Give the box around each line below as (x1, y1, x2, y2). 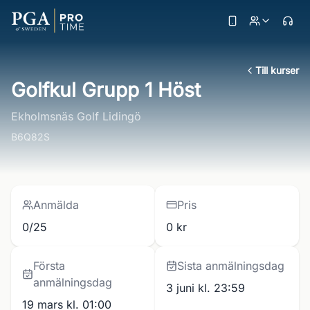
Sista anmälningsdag (177, 259, 284, 273)
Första (33, 259, 65, 273)
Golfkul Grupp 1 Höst (11, 78, 201, 102)
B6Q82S (11, 131, 50, 143)
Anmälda (33, 198, 79, 212)
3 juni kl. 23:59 (166, 281, 245, 295)
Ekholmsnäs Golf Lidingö (11, 109, 141, 123)
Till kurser (255, 64, 299, 76)
